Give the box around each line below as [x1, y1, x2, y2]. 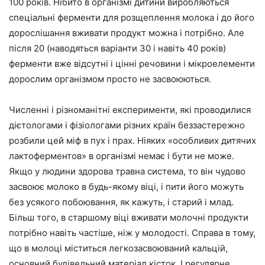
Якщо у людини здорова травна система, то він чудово [9, 166, 245, 177]
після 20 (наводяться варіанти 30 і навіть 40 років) [9, 43, 226, 54]
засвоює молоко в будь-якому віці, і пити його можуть [9, 181, 244, 193]
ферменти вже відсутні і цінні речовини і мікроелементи [9, 58, 255, 70]
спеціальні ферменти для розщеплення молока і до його [9, 12, 254, 24]
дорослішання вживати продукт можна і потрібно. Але [9, 27, 244, 39]
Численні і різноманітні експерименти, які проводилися [9, 104, 251, 116]
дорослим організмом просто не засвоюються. [9, 73, 211, 85]
